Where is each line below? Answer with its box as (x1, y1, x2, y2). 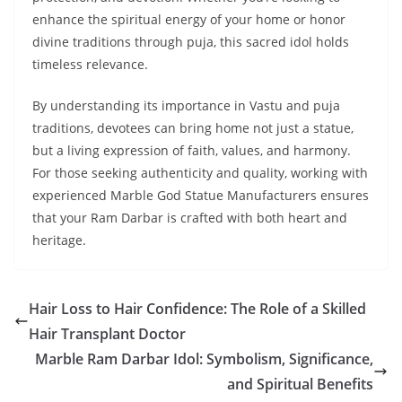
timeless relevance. (32, 56, 148, 74)
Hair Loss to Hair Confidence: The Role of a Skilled (29, 299, 366, 319)
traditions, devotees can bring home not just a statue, (32, 119, 354, 137)
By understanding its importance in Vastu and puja (32, 97, 340, 115)
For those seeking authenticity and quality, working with (32, 164, 368, 182)
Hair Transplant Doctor (29, 324, 186, 345)
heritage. (32, 232, 86, 249)
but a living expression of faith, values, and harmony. (32, 142, 351, 160)
